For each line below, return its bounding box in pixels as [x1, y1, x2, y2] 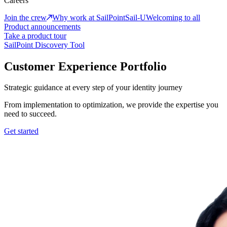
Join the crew [4, 13, 47, 22]
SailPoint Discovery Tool [4, 40, 85, 49]
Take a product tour [4, 31, 66, 40]
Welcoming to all [146, 13, 200, 22]
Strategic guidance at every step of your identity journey [4, 83, 182, 92]
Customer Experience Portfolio [4, 59, 167, 73]
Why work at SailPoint [52, 13, 125, 22]
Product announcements [4, 22, 81, 31]
